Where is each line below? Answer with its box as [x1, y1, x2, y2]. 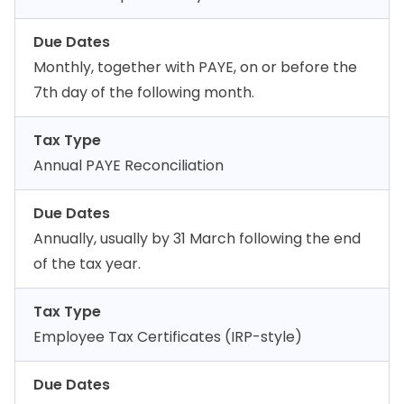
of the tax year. [33, 253, 141, 274]
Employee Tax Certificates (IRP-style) [33, 326, 302, 347]
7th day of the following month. [33, 82, 254, 103]
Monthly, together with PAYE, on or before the [33, 57, 357, 78]
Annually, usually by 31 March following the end [33, 228, 361, 249]
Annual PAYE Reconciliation [33, 155, 224, 176]
